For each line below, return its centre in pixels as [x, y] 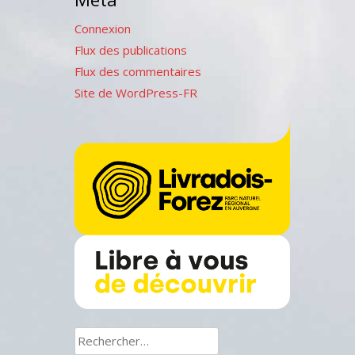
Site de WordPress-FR [136, 93]
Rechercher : [107, 336]
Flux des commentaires [137, 71]
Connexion [102, 29]
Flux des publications [130, 50]
